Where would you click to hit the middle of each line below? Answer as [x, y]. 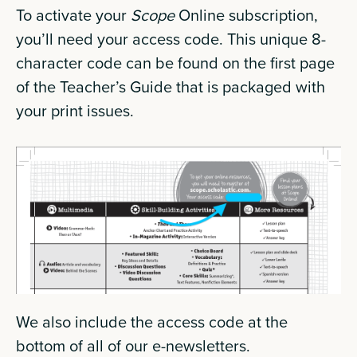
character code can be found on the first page [176, 63]
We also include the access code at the [152, 321]
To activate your [74, 15]
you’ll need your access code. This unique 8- [171, 39]
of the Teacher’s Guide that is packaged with [171, 86]
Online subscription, [247, 15]
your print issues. [77, 110]
